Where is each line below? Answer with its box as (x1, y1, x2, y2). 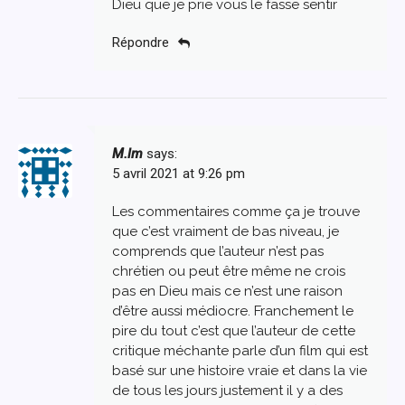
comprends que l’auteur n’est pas (112, 242, 324, 259)
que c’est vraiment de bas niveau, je (112, 222, 339, 240)
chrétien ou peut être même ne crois (112, 262, 345, 279)
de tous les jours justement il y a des (112, 381, 343, 399)
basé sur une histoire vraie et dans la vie (112, 362, 367, 379)
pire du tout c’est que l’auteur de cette (112, 322, 355, 339)
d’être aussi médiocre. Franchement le (112, 302, 353, 319)
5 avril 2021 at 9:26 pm (112, 165, 245, 182)
